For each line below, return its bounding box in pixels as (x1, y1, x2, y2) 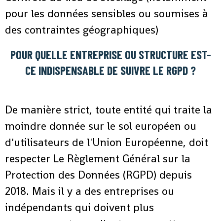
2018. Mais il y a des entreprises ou (5, 184, 174, 198)
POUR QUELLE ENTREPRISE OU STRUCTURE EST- (10, 47, 211, 62)
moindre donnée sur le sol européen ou (5, 119, 196, 133)
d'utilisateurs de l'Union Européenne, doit (5, 135, 208, 149)
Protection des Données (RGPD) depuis (5, 168, 192, 182)
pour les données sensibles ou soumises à (5, 6, 208, 21)
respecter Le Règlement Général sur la (5, 151, 190, 166)
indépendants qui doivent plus (5, 200, 154, 215)
